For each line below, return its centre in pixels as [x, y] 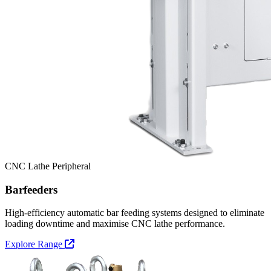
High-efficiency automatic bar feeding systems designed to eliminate [135, 213]
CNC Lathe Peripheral [48, 166]
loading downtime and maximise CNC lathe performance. [115, 224]
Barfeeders [31, 189]
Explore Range [34, 244]
